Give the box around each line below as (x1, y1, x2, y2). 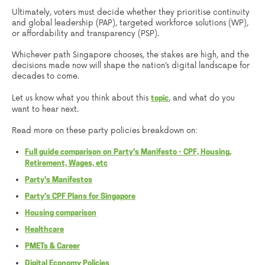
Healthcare (25, 226, 64, 234)
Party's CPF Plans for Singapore (25, 193, 136, 201)
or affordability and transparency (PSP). (12, 29, 159, 39)
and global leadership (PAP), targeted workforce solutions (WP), (12, 18, 248, 28)
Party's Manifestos (25, 176, 93, 185)
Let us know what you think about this (12, 93, 151, 103)
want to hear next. (12, 104, 79, 114)
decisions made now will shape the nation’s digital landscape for (12, 61, 250, 71)
